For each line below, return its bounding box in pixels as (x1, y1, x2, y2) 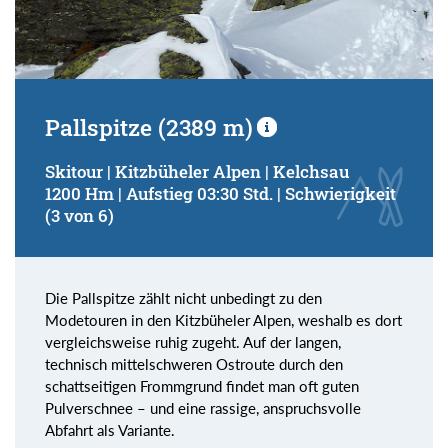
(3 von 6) (45, 205, 114, 227)
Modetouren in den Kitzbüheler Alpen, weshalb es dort (45, 311, 402, 330)
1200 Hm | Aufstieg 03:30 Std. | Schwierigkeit (45, 183, 396, 205)
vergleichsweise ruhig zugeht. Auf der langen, (45, 333, 341, 352)
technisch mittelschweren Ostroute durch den (45, 355, 343, 374)
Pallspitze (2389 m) (45, 112, 253, 143)
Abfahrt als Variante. (45, 421, 175, 440)
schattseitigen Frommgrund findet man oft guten (45, 377, 359, 396)
